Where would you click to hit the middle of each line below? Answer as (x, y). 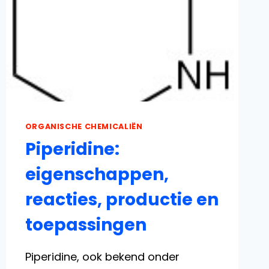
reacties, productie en (122, 199)
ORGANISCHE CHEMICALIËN (84, 127)
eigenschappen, (97, 174)
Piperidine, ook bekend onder (102, 256)
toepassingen (86, 225)
